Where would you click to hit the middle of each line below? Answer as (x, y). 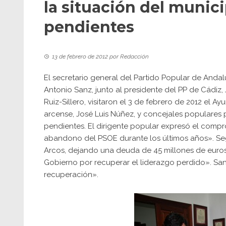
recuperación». (71, 175)
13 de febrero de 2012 (80, 56)
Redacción (134, 56)
